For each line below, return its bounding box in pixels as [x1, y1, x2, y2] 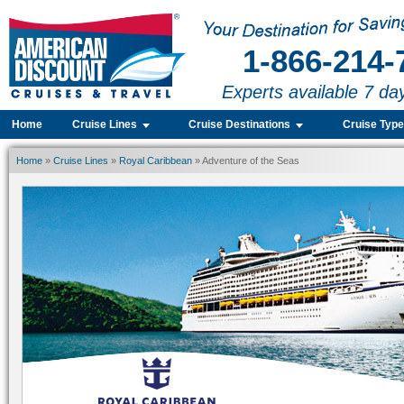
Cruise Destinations [188, 118, 291, 131]
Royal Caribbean [119, 155, 192, 166]
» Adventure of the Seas [192, 155, 299, 166]
